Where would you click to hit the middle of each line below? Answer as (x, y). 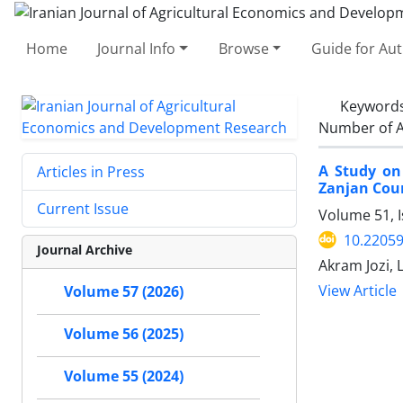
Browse (243, 48)
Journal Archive (85, 249)
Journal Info (137, 48)
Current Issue (83, 208)
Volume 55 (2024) (124, 376)
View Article (358, 291)
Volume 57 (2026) (124, 291)
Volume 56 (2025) (124, 334)
